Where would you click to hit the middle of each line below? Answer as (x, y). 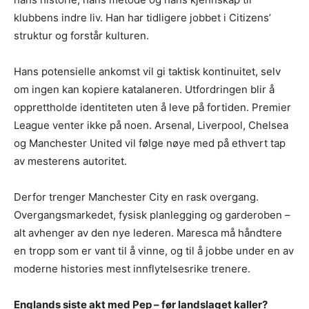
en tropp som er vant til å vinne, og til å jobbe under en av (154, 250)
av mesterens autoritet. (70, 161)
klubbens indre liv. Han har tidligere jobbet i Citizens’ (142, 17)
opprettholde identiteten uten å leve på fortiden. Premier (152, 107)
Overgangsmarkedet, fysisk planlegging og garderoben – (152, 215)
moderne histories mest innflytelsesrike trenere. (132, 268)
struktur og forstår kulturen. (81, 35)
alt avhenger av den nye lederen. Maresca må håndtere (148, 232)
